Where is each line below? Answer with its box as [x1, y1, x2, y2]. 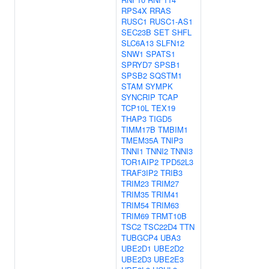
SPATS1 [146, 48, 175, 59]
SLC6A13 [121, 37, 154, 49]
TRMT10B [151, 210, 187, 222]
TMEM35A [121, 134, 159, 146]
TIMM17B [121, 124, 156, 135]
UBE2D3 [121, 253, 151, 265]
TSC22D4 [144, 221, 177, 232]
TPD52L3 [161, 156, 193, 168]
